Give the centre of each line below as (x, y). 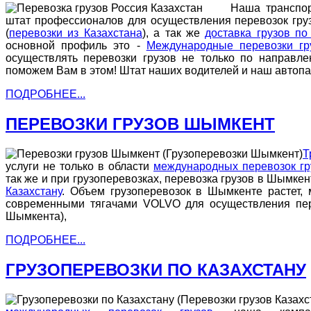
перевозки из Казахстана (76, 33)
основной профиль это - (76, 46)
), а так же (174, 33)
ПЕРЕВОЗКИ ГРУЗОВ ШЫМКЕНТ (140, 124)
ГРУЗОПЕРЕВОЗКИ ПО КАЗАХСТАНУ (156, 269)
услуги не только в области (80, 166)
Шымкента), (36, 216)
